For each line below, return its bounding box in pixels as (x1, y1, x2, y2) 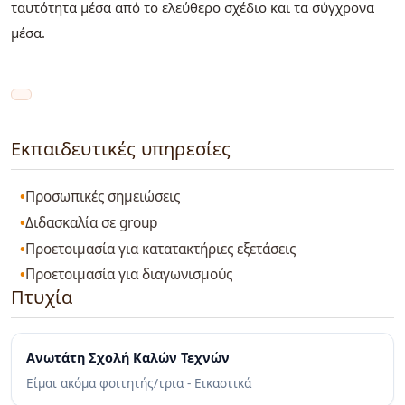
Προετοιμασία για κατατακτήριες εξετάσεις (25, 239, 297, 259)
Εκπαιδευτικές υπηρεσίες (11, 137, 231, 162)
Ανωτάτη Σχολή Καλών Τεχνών (26, 349, 230, 367)
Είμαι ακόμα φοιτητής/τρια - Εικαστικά (26, 374, 251, 392)
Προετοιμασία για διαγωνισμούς (25, 265, 233, 285)
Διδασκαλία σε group (25, 213, 158, 233)
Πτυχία (11, 285, 73, 310)
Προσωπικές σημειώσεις (25, 187, 181, 207)
